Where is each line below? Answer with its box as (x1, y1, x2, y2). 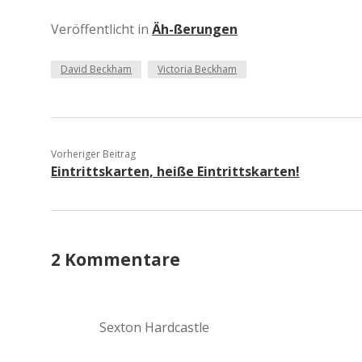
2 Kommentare (51, 248, 180, 271)
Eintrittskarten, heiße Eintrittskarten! (51, 162, 300, 180)
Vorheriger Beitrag (51, 147, 136, 161)
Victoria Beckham (158, 62, 237, 76)
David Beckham (61, 62, 132, 76)
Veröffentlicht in (51, 20, 152, 38)
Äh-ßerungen (152, 20, 238, 38)
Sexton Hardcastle (99, 318, 209, 336)
